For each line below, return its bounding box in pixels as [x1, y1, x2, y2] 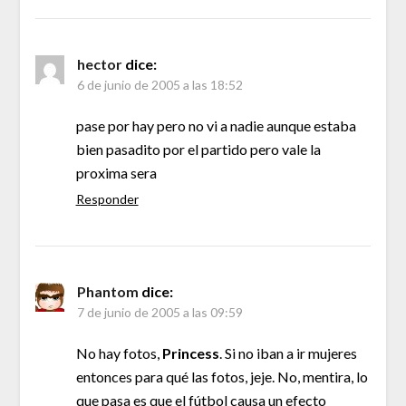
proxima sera [75, 163, 157, 181]
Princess [161, 343, 219, 362]
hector [76, 54, 122, 72]
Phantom [76, 282, 139, 300]
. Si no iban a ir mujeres [218, 343, 357, 362]
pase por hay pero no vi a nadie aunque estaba [75, 116, 356, 134]
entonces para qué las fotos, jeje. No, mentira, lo [75, 367, 368, 385]
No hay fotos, [75, 343, 162, 362]
